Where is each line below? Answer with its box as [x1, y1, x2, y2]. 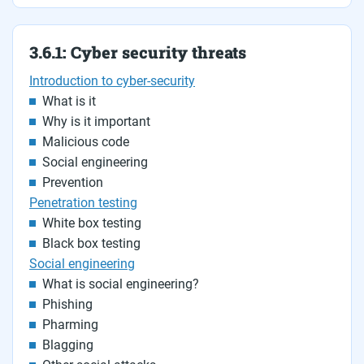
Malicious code [42, 134, 129, 149]
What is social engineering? [42, 276, 199, 292]
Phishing [42, 297, 93, 312]
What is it [42, 93, 96, 109]
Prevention [42, 175, 103, 190]
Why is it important [42, 114, 150, 129]
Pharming [42, 317, 98, 332]
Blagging [42, 337, 93, 353]
